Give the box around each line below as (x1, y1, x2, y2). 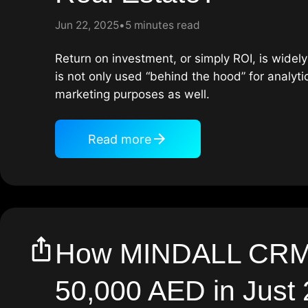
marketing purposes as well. (55, 87, 210, 102)
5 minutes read (125, 19, 200, 32)
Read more (88, 131, 151, 146)
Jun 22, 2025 (55, 19, 119, 32)
